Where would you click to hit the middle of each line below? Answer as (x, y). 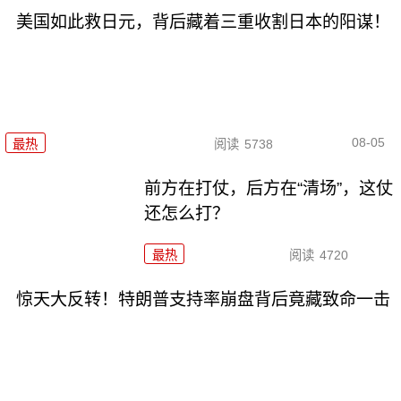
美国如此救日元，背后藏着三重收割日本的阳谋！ (203, 22)
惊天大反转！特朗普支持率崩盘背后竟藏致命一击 (203, 299)
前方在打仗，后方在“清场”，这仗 (269, 188)
